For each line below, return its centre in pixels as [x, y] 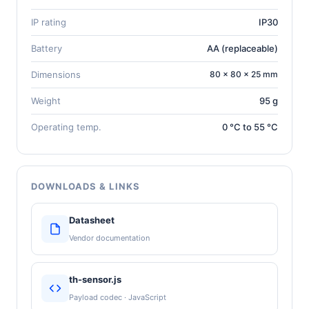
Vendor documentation [109, 238]
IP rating [49, 22]
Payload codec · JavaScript [118, 297]
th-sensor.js [95, 279]
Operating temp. [66, 127]
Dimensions [56, 74]
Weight [46, 100]
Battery [47, 48]
